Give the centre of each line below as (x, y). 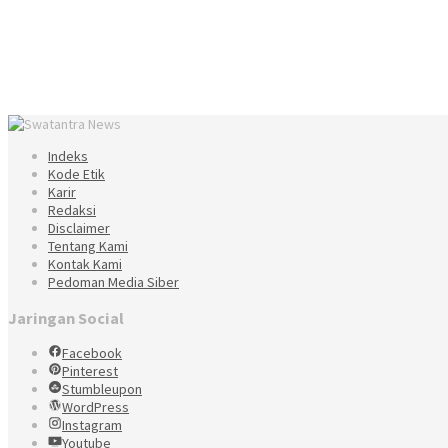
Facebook (92, 353)
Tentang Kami (88, 246)
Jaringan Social (66, 317)
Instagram (92, 425)
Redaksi (72, 210)
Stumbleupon (102, 389)
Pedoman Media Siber (113, 282)
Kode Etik (76, 174)
